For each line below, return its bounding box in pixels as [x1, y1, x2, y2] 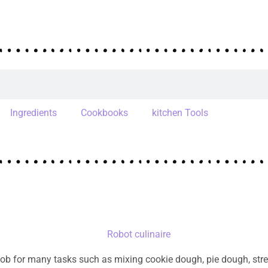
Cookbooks [81, 107, 128, 118]
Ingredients [10, 107, 57, 118]
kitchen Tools [152, 107, 208, 118]
